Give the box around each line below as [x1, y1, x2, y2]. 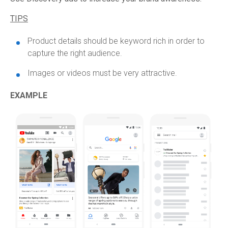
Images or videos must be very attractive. [27, 68, 177, 78]
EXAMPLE [10, 91, 47, 100]
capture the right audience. [27, 48, 122, 58]
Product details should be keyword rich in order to [27, 36, 205, 46]
